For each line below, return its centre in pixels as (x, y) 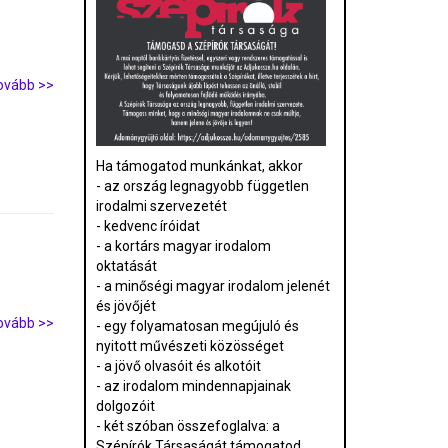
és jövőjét (125, 306)
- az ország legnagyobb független (202, 186)
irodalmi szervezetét (161, 206)
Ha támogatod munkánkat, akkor (200, 166)
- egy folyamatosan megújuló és (197, 326)
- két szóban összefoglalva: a (187, 426)
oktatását (126, 266)
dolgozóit (125, 406)
